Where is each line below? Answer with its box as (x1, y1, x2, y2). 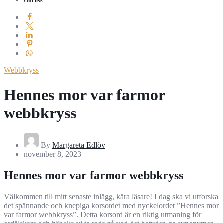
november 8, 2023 (24, 150, 81, 159)
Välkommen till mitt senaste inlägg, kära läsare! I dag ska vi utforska (4, 192, 218, 201)
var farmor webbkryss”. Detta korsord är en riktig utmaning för (4, 210, 201, 219)
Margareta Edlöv (52, 141, 105, 150)
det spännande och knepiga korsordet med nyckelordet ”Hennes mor (4, 201, 219, 210)
